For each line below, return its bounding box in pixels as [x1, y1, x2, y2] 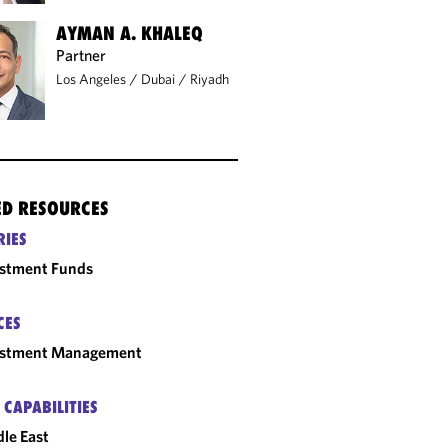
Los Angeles [56, 69, 127, 88]
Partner [56, 44, 107, 65]
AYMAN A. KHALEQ [56, 21, 204, 44]
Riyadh [190, 69, 230, 88]
